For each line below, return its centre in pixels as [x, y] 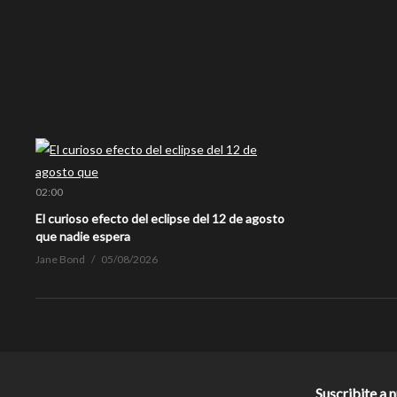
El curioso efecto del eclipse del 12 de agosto [160, 218]
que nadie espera [83, 236]
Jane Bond [60, 259]
